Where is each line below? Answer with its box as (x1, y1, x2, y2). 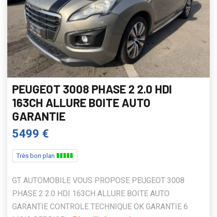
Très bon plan (16, 152, 56, 159)
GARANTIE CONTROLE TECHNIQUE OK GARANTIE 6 (12, 201, 188, 211)
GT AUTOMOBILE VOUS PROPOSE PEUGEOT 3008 (12, 175, 185, 185)
